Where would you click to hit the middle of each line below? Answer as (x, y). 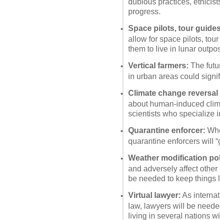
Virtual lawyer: (154, 195)
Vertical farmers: (158, 65)
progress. (144, 11)
